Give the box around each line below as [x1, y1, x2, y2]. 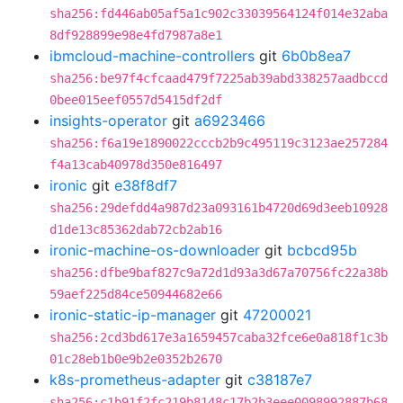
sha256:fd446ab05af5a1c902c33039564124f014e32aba [49, 6, 388, 21]
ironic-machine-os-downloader [49, 241, 260, 259]
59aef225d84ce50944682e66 [49, 287, 222, 301]
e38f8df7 [114, 176, 177, 194]
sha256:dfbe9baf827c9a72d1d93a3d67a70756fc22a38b [49, 265, 388, 280]
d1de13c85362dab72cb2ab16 [49, 222, 222, 237]
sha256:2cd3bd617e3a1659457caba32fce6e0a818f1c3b [49, 330, 388, 345]
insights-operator [49, 112, 167, 130]
